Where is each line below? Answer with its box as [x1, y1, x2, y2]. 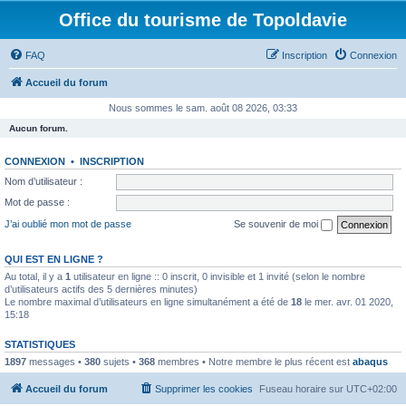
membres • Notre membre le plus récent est [155, 355, 353, 367]
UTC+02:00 [346, 383, 397, 394]
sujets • [101, 355, 139, 367]
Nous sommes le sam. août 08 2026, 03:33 [109, 102, 297, 113]
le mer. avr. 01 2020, [302, 295, 393, 307]
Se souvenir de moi [234, 217, 321, 229]
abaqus [353, 355, 388, 367]
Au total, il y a [5, 270, 65, 282]
